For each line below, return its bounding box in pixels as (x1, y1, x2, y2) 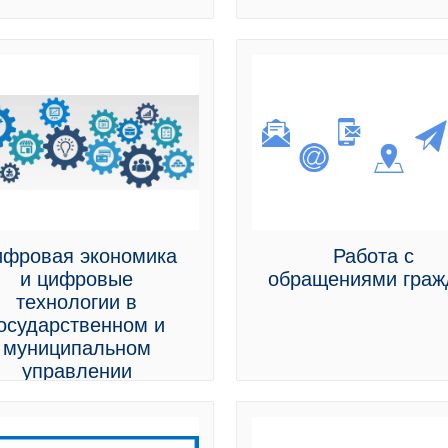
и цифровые (20, 268, 134, 290)
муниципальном (2, 337, 151, 359)
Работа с (333, 245, 415, 267)
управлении (21, 360, 132, 382)
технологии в (16, 291, 138, 313)
